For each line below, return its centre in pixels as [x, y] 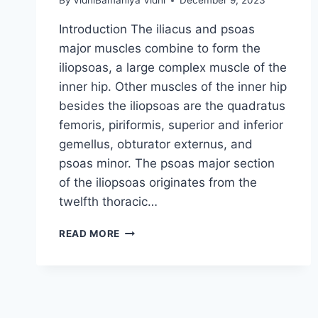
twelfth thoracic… [108, 202]
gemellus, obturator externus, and [156, 144]
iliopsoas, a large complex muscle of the [173, 68]
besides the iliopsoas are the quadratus [172, 106]
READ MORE [90, 234]
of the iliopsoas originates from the [158, 183]
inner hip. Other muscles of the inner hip [173, 87]
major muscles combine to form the [160, 49]
